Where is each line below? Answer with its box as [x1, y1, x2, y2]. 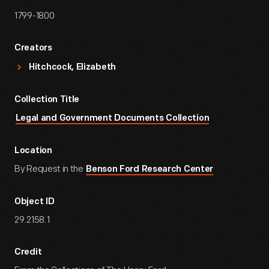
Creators [14, 44, 52, 53]
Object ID [14, 198, 55, 207]
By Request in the [14, 163, 85, 175]
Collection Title [14, 95, 80, 104]
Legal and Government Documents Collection [15, 114, 210, 123]
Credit [14, 248, 42, 257]
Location [14, 147, 52, 156]
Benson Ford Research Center [86, 165, 214, 174]
